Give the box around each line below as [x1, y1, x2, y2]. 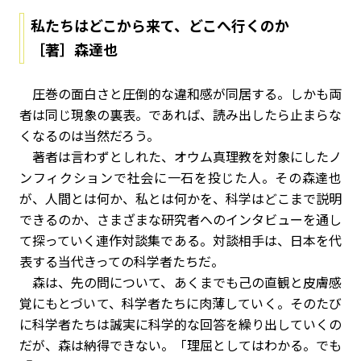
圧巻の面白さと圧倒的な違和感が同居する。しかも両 [19, 84, 342, 103]
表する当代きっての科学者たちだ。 [19, 251, 224, 271]
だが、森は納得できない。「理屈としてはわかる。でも [19, 335, 342, 355]
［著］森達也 [31, 39, 118, 60]
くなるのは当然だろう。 [19, 126, 160, 145]
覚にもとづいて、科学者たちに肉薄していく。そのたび [19, 293, 342, 313]
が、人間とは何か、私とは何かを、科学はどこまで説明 [19, 189, 342, 208]
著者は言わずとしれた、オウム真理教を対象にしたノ [19, 147, 342, 166]
